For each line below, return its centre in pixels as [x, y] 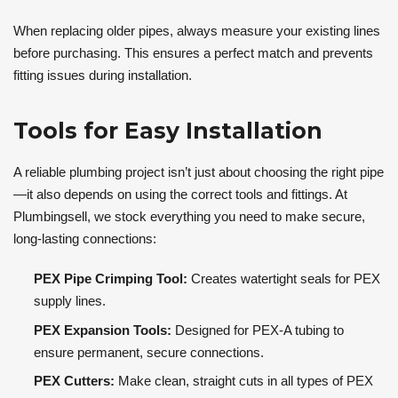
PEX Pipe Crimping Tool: [110, 279]
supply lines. [69, 301]
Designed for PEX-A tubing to [257, 330]
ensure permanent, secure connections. [148, 352]
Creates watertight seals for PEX [283, 279]
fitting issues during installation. [103, 75]
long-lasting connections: [85, 239]
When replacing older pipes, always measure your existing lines [197, 30]
